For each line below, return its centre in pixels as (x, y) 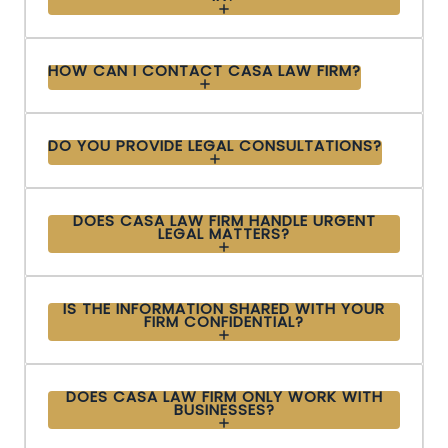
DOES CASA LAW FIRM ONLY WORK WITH (224, 396)
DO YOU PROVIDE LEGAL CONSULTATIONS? (215, 145)
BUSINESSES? (224, 409)
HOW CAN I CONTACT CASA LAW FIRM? (204, 70)
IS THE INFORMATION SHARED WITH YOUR (224, 308)
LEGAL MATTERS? (224, 233)
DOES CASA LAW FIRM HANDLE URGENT (224, 220)
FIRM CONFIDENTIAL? (224, 321)
